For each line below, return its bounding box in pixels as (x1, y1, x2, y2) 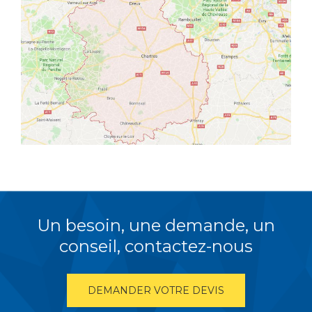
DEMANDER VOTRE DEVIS (88, 284, 224, 297)
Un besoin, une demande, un (37, 215, 275, 236)
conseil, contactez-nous (59, 236, 253, 257)
